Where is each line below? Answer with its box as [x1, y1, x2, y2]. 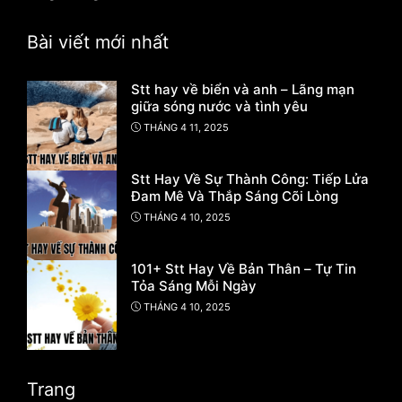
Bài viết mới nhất [27, 31, 169, 54]
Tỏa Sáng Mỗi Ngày [131, 277, 257, 295]
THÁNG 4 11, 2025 [144, 120, 229, 134]
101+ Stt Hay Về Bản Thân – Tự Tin [131, 260, 356, 278]
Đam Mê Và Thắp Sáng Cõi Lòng [131, 188, 338, 205]
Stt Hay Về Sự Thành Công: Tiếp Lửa [131, 170, 369, 188]
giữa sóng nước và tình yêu [131, 98, 308, 116]
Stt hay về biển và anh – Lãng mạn [131, 81, 354, 99]
